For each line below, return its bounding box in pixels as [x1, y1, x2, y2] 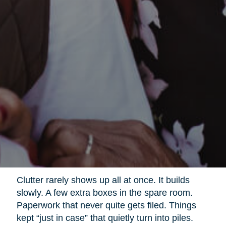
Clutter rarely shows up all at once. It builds [16, 175, 190, 185]
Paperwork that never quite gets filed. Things [16, 200, 196, 210]
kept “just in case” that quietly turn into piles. [16, 212, 193, 223]
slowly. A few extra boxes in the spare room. [16, 187, 193, 198]
